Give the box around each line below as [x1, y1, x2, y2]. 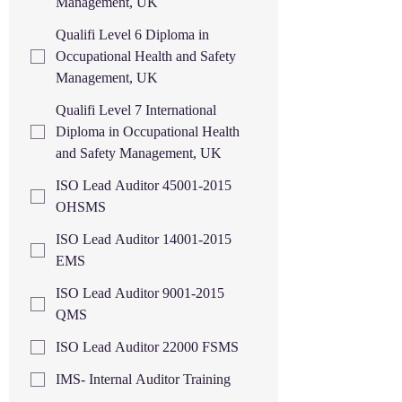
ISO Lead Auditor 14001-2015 [56, 232, 232, 247]
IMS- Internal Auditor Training [56, 371, 231, 387]
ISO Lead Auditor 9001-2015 [56, 285, 224, 301]
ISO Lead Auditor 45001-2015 [56, 178, 232, 193]
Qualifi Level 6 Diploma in [56, 27, 209, 42]
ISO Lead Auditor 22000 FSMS [56, 339, 239, 354]
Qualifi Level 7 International [56, 102, 216, 118]
